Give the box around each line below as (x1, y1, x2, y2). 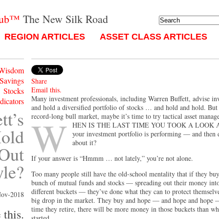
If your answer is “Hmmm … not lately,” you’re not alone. (31, 153, 193, 163)
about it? (72, 138, 96, 147)
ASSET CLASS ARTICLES (99, 32, 207, 42)
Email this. (31, 85, 62, 94)
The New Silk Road (20, 12, 108, 26)
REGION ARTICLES (4, 32, 85, 42)
